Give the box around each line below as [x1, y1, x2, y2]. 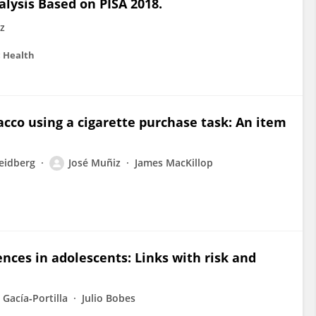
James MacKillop [135, 156, 213, 169]
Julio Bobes [82, 291, 135, 305]
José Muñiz [68, 156, 121, 169]
